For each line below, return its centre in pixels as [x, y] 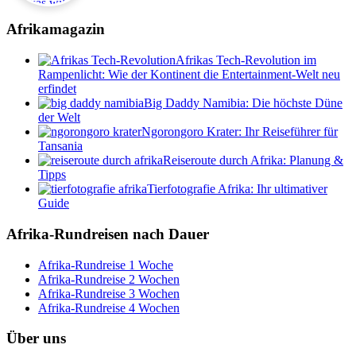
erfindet [57, 89]
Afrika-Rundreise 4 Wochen [109, 308]
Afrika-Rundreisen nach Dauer [108, 234]
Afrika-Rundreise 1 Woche [106, 265]
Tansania [60, 146]
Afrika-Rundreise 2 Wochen [109, 279]
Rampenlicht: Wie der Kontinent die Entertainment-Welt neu [189, 75]
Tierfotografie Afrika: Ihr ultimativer [237, 189]
